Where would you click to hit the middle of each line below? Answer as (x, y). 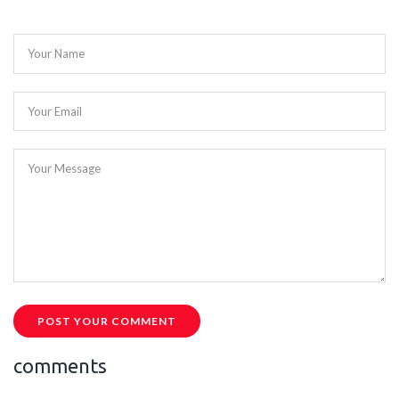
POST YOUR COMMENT (107, 322)
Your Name (57, 54)
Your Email (55, 111)
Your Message (65, 168)
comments (60, 366)
